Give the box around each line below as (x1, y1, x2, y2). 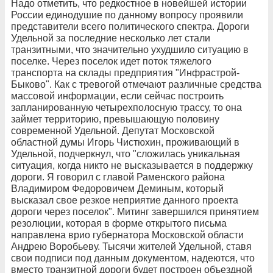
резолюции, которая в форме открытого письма (11, 218, 227, 229)
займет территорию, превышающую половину (11, 113, 219, 124)
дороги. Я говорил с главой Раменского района (11, 171, 225, 182)
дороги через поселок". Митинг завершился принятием (11, 206, 259, 217)
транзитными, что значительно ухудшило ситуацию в (11, 44, 249, 55)
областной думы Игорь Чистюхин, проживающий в (11, 136, 239, 147)
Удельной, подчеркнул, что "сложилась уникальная (11, 148, 240, 159)
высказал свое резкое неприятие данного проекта (11, 194, 238, 205)
